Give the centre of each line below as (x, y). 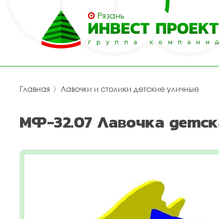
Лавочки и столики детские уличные (130, 89)
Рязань (111, 15)
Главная (35, 89)
